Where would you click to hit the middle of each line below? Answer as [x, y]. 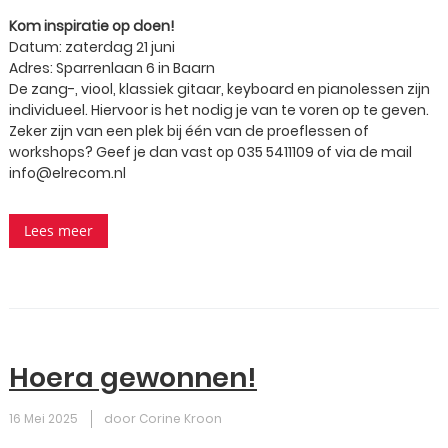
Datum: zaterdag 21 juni [92, 47]
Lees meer [58, 230]
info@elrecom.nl [67, 173]
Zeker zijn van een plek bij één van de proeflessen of [189, 131]
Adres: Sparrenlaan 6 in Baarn [112, 68]
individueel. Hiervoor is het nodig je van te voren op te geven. [219, 110]
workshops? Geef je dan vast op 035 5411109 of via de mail [210, 152]
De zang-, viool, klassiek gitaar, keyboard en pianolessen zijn [219, 89]
